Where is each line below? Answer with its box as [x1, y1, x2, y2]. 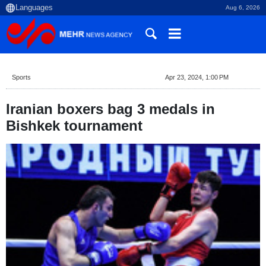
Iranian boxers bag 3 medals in [6, 101, 215, 117]
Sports [12, 74, 31, 81]
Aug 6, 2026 [226, 4, 260, 11]
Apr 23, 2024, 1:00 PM [164, 74, 229, 81]
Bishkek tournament [6, 118, 142, 134]
